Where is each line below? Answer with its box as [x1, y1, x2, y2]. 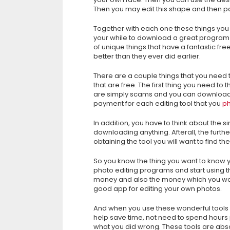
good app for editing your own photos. [93, 184, 222, 194]
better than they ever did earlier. [93, 51, 201, 61]
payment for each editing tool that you [93, 99, 222, 108]
